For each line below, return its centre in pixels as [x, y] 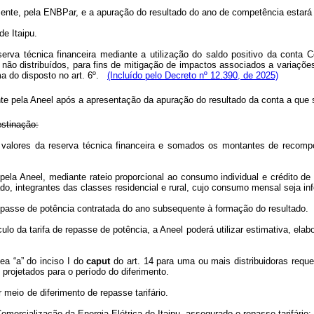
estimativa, [268, 230]
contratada [99, 209]
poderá [200, 230]
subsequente [179, 209]
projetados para [34, 272]
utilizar [230, 230]
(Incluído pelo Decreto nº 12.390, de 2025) [193, 75]
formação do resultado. [261, 209]
